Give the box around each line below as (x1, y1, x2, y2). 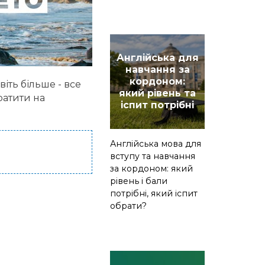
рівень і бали (110, 176, 167, 187)
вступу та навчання (110, 151, 195, 162)
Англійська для (116, 52, 199, 64)
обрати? (110, 201, 147, 212)
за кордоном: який (110, 163, 193, 174)
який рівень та (119, 88, 196, 99)
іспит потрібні (121, 99, 194, 111)
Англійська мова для (110, 138, 201, 150)
